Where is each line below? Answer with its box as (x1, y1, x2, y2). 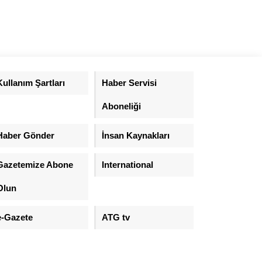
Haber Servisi (101, 77, 157, 88)
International (101, 159, 153, 170)
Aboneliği (101, 101, 141, 111)
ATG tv (101, 212, 130, 222)
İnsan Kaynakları (101, 130, 170, 140)
